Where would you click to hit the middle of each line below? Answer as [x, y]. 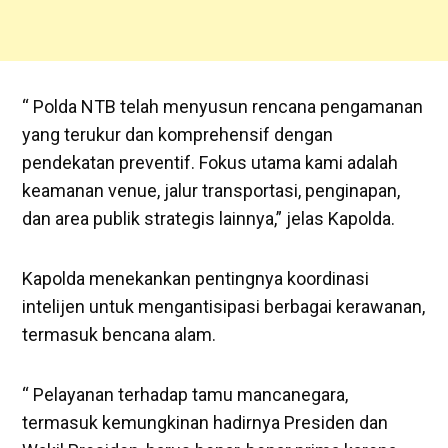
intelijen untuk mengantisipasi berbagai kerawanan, [224, 307]
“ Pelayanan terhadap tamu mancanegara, [185, 395]
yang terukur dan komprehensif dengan [178, 135]
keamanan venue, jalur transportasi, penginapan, [211, 191]
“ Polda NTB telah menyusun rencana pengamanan [223, 107]
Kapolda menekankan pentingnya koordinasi [196, 279]
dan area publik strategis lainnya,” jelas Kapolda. [209, 219]
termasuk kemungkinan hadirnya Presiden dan [205, 423]
